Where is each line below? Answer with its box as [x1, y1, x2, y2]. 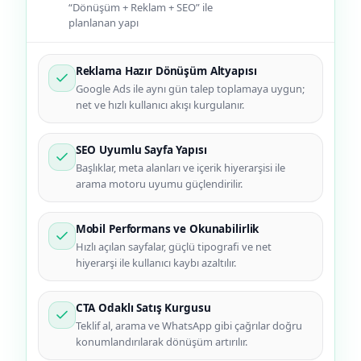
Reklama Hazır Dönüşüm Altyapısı [75, 64, 257, 79]
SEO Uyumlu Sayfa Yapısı [75, 143, 207, 158]
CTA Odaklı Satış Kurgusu [75, 301, 211, 316]
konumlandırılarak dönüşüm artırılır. [75, 334, 247, 350]
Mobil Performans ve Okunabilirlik [75, 222, 259, 237]
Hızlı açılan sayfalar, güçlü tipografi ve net [75, 239, 272, 255]
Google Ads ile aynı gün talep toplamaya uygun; [75, 81, 305, 97]
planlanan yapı [68, 15, 139, 31]
